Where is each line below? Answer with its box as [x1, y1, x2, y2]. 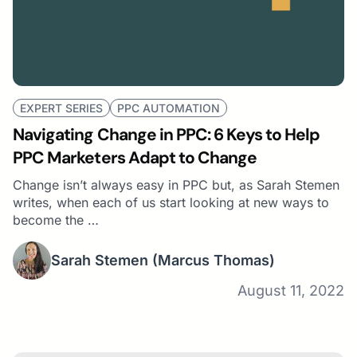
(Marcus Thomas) [152, 252, 275, 269]
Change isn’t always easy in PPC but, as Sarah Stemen [13, 176, 339, 193]
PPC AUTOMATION [117, 100, 220, 115]
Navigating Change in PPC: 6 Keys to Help [13, 123, 320, 146]
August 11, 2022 [237, 281, 344, 299]
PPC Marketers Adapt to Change [13, 146, 257, 169]
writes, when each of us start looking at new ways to [13, 194, 329, 210]
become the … [13, 211, 99, 228]
